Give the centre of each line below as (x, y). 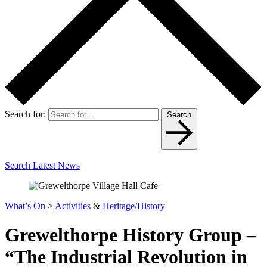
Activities (73, 206)
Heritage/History (134, 206)
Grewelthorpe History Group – (131, 235)
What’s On (25, 206)
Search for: (25, 114)
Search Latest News (42, 165)
